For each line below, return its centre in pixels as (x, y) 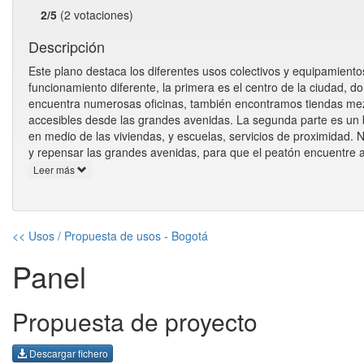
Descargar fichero (67, 353)
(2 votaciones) (95, 15)
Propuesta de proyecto (135, 322)
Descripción (67, 46)
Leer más (55, 170)
